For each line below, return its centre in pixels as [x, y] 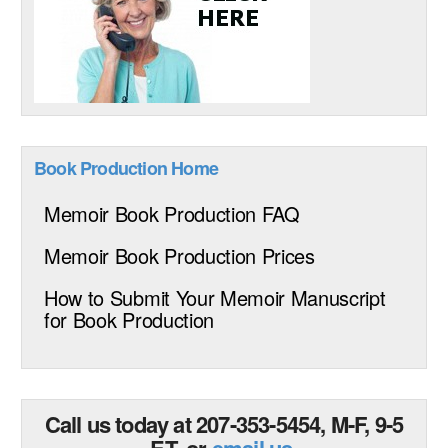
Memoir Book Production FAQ [172, 213]
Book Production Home [126, 167]
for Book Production [129, 319]
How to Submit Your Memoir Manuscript [215, 297]
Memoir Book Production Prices [179, 255]
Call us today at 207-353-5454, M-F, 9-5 [224, 423]
